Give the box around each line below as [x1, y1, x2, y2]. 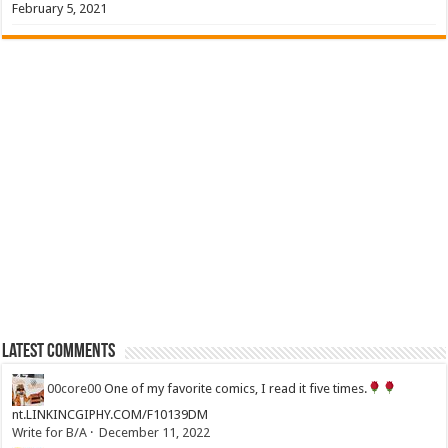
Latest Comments [2, 341, 116, 362]
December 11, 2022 [99, 424, 211, 440]
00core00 [47, 381, 102, 396]
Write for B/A [12, 424, 88, 440]
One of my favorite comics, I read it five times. [104, 381, 368, 396]
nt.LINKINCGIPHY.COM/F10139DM [12, 406, 209, 422]
